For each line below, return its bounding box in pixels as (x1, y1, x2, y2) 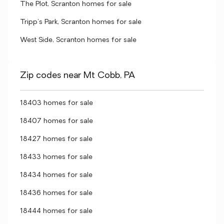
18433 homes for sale (20, 153, 92, 161)
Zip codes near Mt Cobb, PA (20, 71, 135, 80)
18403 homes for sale (20, 99, 93, 107)
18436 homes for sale (20, 189, 92, 197)
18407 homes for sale (20, 117, 93, 125)
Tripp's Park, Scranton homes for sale (20, 18, 141, 26)
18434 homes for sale (20, 171, 92, 179)
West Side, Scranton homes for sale (20, 36, 136, 44)
